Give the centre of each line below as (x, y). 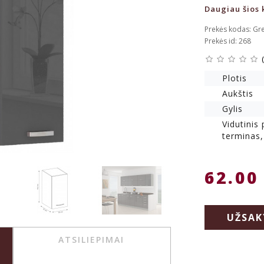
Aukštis (237, 93)
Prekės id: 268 (227, 41)
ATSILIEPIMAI (91, 240)
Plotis (234, 78)
